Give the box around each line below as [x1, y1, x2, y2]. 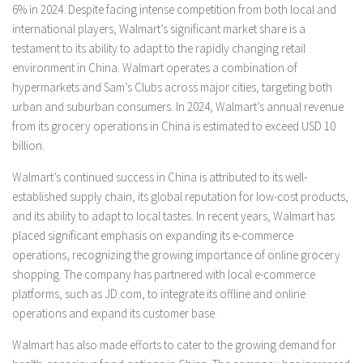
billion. [12, 137, 45, 153]
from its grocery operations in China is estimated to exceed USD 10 [12, 117, 335, 134]
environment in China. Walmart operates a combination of [12, 59, 297, 75]
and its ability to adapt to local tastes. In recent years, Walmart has [12, 207, 335, 224]
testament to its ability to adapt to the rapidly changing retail [12, 40, 305, 56]
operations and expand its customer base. [12, 305, 217, 321]
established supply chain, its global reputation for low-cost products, [12, 188, 348, 204]
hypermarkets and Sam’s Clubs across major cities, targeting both [12, 79, 332, 95]
